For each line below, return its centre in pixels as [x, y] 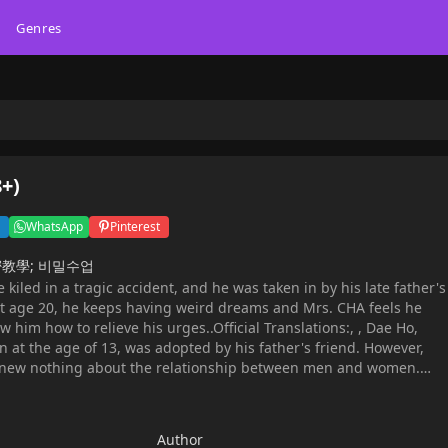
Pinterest [134, 226]
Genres [38, 27]
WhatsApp [55, 226]
